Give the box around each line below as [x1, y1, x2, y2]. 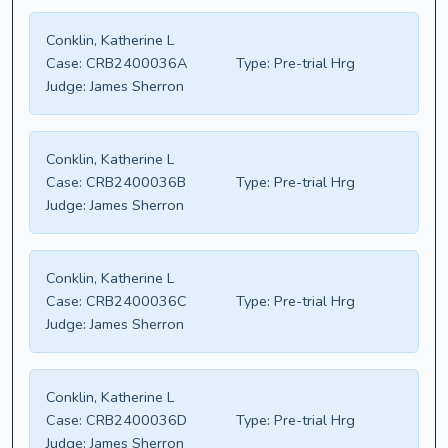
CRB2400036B [82, 172, 186, 193]
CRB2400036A [82, 53, 187, 74]
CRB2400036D [82, 410, 187, 431]
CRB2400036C [82, 291, 187, 312]
